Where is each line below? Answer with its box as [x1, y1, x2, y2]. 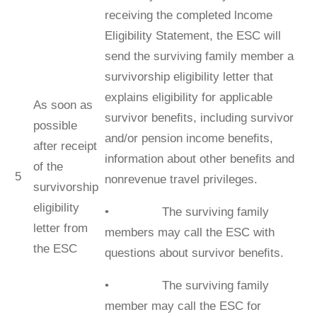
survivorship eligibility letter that [104, 69, 273, 83]
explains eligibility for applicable [104, 90, 272, 104]
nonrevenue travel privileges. [104, 172, 258, 186]
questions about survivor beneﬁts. [104, 246, 284, 260]
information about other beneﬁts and [104, 151, 294, 166]
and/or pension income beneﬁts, [104, 131, 273, 145]
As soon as [33, 98, 93, 112]
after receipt [33, 139, 97, 153]
